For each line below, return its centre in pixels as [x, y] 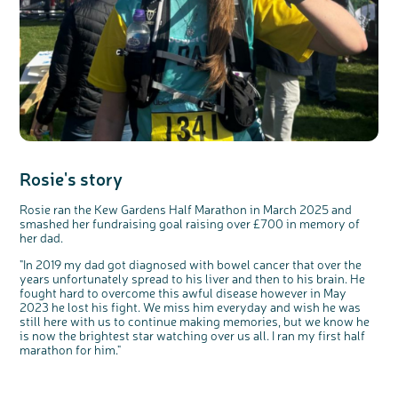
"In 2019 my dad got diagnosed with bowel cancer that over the [191, 263]
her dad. [43, 237]
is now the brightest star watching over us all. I [149, 334]
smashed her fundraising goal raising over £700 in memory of [190, 223]
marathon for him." [71, 349]
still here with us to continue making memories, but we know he [195, 320]
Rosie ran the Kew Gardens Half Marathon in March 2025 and [186, 208]
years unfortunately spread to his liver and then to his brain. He [193, 278]
